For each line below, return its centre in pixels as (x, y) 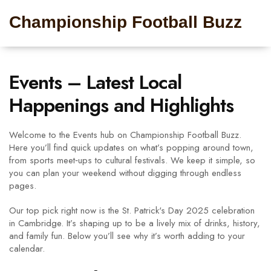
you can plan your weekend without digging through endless (125, 173)
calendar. (27, 249)
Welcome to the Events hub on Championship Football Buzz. (125, 135)
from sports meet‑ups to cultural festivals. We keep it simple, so (132, 160)
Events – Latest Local (95, 82)
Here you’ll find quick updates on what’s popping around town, (131, 148)
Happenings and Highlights (121, 105)
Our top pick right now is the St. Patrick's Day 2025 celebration (132, 211)
